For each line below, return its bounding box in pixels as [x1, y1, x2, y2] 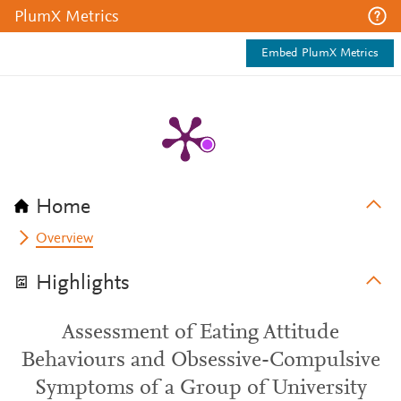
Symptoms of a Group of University [34, 378, 367, 399]
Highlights [36, 273, 130, 294]
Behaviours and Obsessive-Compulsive [21, 350, 380, 371]
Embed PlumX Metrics [261, 47, 379, 60]
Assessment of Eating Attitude [62, 322, 339, 344]
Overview [36, 232, 94, 246]
